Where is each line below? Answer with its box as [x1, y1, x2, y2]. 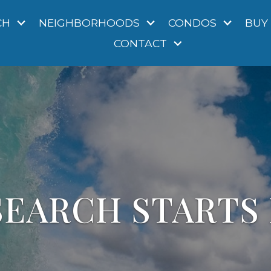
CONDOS [168, 16, 217, 29]
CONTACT [114, 37, 168, 50]
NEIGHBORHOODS [38, 16, 140, 29]
